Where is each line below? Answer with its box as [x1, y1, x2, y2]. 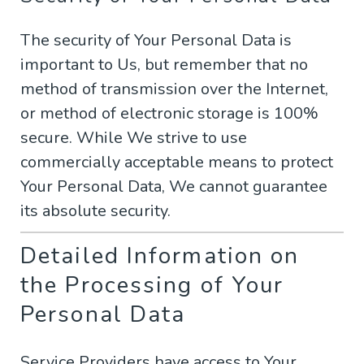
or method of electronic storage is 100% [20, 102, 318, 125]
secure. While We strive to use [20, 127, 247, 149]
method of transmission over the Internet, [20, 78, 328, 101]
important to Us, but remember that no [20, 54, 308, 76]
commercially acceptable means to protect [20, 151, 333, 174]
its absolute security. [20, 200, 171, 223]
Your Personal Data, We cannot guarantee [20, 175, 327, 198]
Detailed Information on [20, 240, 300, 272]
